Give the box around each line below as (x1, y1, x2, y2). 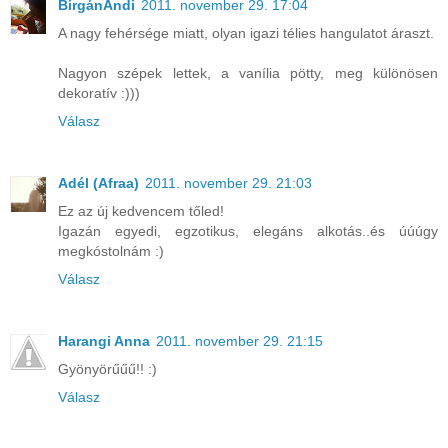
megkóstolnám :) (58, 242, 164, 259)
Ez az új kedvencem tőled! (58, 202, 224, 219)
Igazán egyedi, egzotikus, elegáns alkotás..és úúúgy (58, 222, 438, 239)
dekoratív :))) (58, 84, 140, 101)
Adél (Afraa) (58, 174, 139, 191)
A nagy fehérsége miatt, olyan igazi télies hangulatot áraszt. (58, 24, 434, 41)
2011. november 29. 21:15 (156, 332, 323, 349)
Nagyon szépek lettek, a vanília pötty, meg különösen (58, 64, 438, 81)
